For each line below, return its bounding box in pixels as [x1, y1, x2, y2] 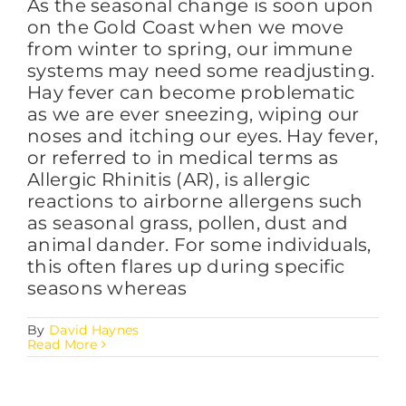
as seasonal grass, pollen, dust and [27, 211, 349, 234]
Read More [27, 335, 98, 353]
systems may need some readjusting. [27, 59, 375, 82]
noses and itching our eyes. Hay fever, [27, 124, 379, 147]
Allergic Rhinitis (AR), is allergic [27, 168, 311, 190]
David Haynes [48, 321, 140, 338]
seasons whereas [27, 276, 188, 299]
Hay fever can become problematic [27, 81, 355, 103]
